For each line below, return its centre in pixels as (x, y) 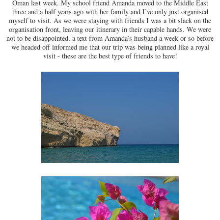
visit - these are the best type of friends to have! (110, 56)
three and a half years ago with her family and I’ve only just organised (110, 12)
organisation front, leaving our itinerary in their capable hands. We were (110, 29)
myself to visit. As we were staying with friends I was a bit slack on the (110, 21)
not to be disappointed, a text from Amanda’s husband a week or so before (110, 38)
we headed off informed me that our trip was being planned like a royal (110, 47)
